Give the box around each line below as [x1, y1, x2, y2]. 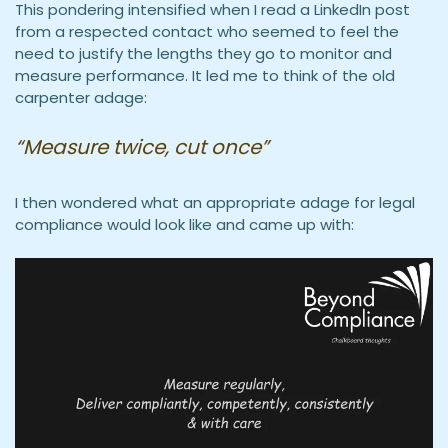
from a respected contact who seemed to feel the [15, 21, 399, 43]
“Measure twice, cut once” [15, 132, 269, 161]
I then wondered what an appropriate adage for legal [15, 191, 415, 213]
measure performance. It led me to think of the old [15, 65, 395, 87]
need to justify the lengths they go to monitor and [15, 43, 392, 65]
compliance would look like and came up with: [15, 213, 354, 235]
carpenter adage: [15, 87, 147, 109]
